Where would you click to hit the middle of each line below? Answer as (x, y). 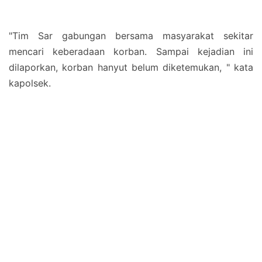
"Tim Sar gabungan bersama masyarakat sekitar (131, 36)
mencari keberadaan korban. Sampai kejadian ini (131, 51)
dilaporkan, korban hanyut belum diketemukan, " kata (131, 67)
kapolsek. (30, 83)
